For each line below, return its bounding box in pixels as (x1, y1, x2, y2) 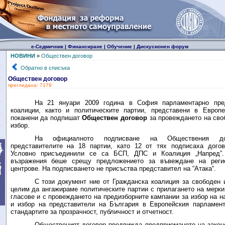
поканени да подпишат (10, 114, 82, 122)
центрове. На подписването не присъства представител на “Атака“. (10, 165, 216, 172)
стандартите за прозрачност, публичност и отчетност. (10, 208, 174, 215)
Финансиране (67, 44, 102, 49)
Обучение (106, 44, 132, 49)
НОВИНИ (10, 53, 35, 59)
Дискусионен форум (136, 44, 188, 49)
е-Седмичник (31, 44, 63, 49)
